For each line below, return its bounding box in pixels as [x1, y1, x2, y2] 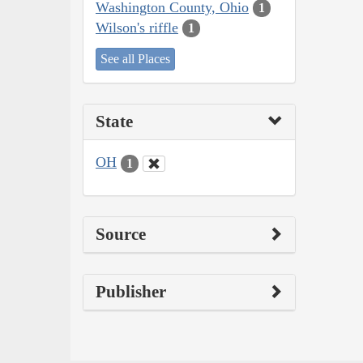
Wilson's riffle [96, 19, 178, 36]
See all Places [100, 52, 170, 66]
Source [96, 224, 146, 244]
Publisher [96, 281, 166, 301]
